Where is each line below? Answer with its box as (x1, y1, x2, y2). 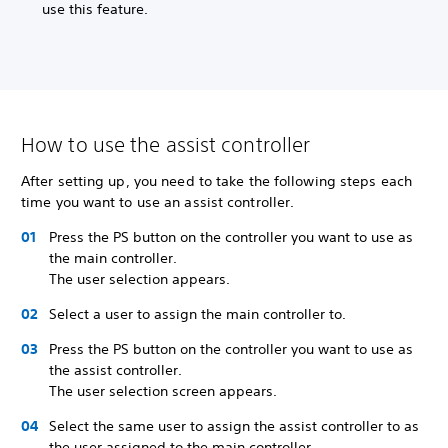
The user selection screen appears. (49, 382, 277, 400)
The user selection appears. (49, 270, 230, 288)
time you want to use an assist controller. (21, 193, 295, 211)
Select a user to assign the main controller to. (49, 305, 346, 323)
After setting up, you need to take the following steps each (21, 172, 412, 190)
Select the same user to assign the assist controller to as (49, 417, 419, 435)
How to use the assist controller (21, 133, 311, 156)
